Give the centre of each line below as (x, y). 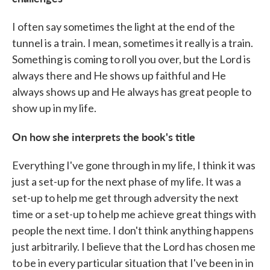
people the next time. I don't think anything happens (133, 230)
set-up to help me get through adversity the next (125, 198)
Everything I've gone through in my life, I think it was (134, 165)
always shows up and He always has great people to (132, 92)
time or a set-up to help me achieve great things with (134, 214)
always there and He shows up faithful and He (119, 75)
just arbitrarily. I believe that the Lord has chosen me (134, 246)
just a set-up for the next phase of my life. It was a (127, 181)
